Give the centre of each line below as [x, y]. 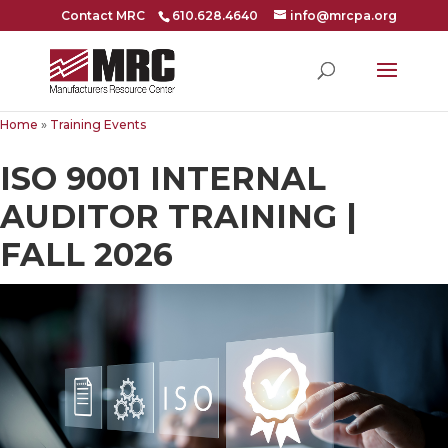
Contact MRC [102, 15]
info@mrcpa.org [343, 15]
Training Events [98, 124]
